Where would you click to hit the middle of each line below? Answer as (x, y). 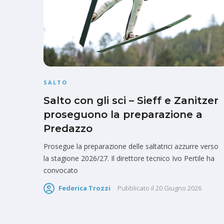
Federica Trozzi (84, 188)
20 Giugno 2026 (178, 188)
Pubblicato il (136, 188)
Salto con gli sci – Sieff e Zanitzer (131, 101)
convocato (61, 170)
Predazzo (68, 129)
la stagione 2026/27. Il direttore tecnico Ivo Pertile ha (129, 158)
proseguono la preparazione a (123, 115)
